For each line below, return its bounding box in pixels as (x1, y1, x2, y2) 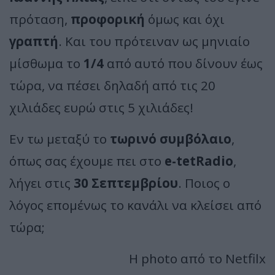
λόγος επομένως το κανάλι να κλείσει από (9, 196, 261, 214)
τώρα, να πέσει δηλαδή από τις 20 (9, 76, 215, 94)
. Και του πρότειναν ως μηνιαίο (58, 32, 250, 50)
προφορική (71, 10, 145, 28)
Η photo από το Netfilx (129, 249, 266, 267)
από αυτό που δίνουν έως (104, 54, 263, 72)
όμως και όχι (145, 10, 225, 28)
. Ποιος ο (178, 174, 230, 192)
